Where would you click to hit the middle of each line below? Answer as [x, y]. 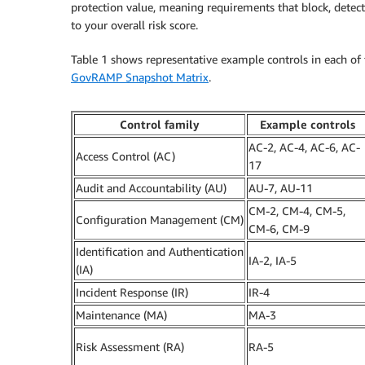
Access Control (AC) [125, 156]
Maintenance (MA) [121, 314]
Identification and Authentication [160, 251]
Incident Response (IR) [132, 292]
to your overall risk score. [134, 24]
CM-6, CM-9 [279, 228]
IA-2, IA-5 [273, 260]
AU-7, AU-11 [281, 187]
